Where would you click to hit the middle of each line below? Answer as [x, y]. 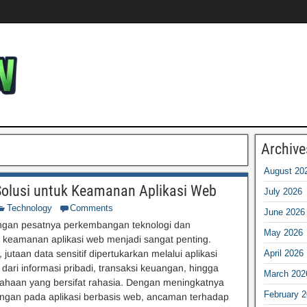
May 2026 [283, 233]
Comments [91, 208]
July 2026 [283, 192]
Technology [29, 208]
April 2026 [283, 253]
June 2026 [284, 212]
